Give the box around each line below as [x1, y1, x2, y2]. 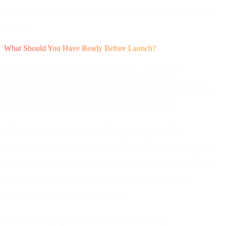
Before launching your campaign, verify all [4, 64, 179, 78]
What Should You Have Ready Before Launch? [4, 43, 156, 52]
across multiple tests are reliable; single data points [4, 2, 213, 16]
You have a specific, [101, 122, 185, 136]
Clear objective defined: [4, 122, 102, 136]
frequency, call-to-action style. [4, 187, 129, 201]
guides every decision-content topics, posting [4, 171, 188, 185]
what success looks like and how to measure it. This [4, 154, 214, 168]
